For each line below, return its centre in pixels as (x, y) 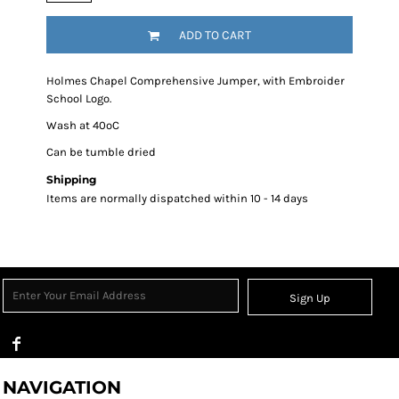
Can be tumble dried (101, 152)
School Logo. (79, 98)
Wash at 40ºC (83, 125)
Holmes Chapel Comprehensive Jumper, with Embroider (195, 81)
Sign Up (310, 298)
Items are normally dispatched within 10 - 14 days (177, 198)
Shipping (71, 179)
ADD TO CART (215, 36)
